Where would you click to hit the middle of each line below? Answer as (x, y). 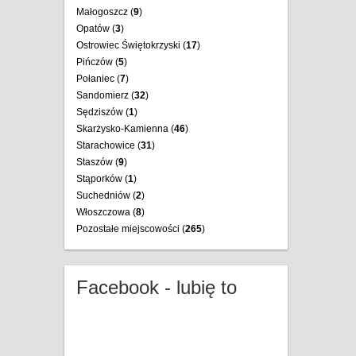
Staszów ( (97, 162)
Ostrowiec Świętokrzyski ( (131, 45)
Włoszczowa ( (106, 212)
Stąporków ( (102, 179)
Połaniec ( (98, 79)
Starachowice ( (108, 145)
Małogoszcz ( (105, 12)
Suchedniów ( (106, 195)
